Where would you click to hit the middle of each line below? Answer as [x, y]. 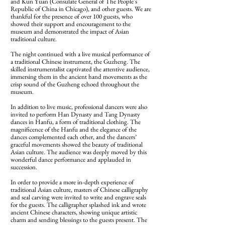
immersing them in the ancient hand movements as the [79, 77]
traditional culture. [34, 39]
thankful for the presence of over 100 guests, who [72, 16]
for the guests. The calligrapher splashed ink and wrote [78, 205]
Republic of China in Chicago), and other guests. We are [81, 9]
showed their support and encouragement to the [71, 24]
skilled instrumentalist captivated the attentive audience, [80, 69]
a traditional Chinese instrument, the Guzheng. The [75, 62]
